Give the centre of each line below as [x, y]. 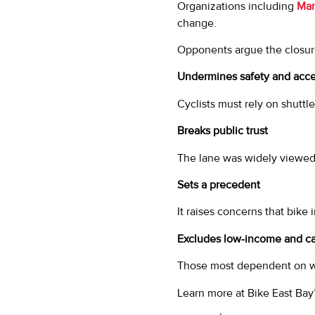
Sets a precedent [219, 185]
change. [197, 23]
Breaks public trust [223, 131]
